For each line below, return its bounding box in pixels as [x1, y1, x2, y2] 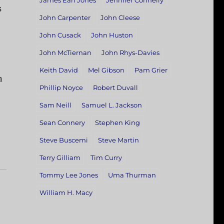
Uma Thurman [107, 171, 156, 179]
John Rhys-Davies [101, 48, 159, 57]
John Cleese [100, 13, 140, 22]
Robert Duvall [92, 83, 138, 92]
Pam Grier [134, 66, 167, 74]
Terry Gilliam [39, 153, 80, 162]
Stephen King [94, 118, 140, 127]
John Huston [90, 31, 133, 39]
